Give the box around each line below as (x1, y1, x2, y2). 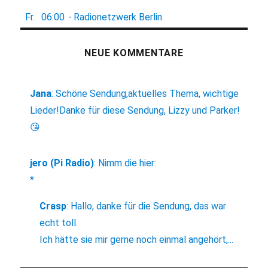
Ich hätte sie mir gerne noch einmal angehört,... (39, 234, 234, 246)
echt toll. (39, 217, 78, 229)
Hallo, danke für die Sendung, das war (71, 200, 227, 212)
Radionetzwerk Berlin (74, 11, 163, 23)
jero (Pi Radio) (30, 157, 95, 169)
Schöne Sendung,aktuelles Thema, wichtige (56, 88, 239, 100)
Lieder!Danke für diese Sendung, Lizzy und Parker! (30, 105, 240, 117)
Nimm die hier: (98, 157, 157, 169)
